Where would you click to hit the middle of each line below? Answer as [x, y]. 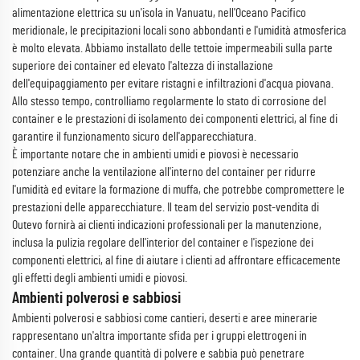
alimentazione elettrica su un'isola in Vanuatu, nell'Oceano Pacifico [159, 13]
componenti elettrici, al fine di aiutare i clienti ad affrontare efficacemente [176, 260]
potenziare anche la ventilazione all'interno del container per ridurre [164, 172]
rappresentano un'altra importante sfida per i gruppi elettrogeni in [160, 336]
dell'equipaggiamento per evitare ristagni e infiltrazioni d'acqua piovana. [173, 84]
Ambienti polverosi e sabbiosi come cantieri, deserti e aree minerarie [165, 318]
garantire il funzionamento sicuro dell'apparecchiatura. [134, 137]
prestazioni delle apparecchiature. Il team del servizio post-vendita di [166, 207]
